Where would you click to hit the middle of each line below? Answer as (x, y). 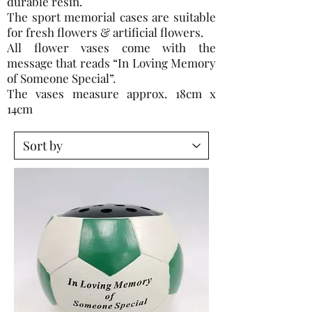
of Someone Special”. (61, 78)
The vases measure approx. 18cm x (111, 93)
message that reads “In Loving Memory (111, 63)
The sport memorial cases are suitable (111, 17)
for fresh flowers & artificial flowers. (105, 32)
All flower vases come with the (111, 47)
